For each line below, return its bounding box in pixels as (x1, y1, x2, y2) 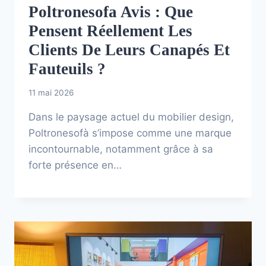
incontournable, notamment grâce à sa (28, 142, 213, 155)
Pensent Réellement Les (28, 22, 192, 40)
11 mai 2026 (28, 87, 74, 97)
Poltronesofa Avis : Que (28, 3, 193, 21)
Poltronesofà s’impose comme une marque (28, 126, 232, 139)
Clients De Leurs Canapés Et (28, 41, 230, 59)
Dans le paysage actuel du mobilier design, (28, 110, 234, 123)
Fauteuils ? (28, 60, 106, 78)
